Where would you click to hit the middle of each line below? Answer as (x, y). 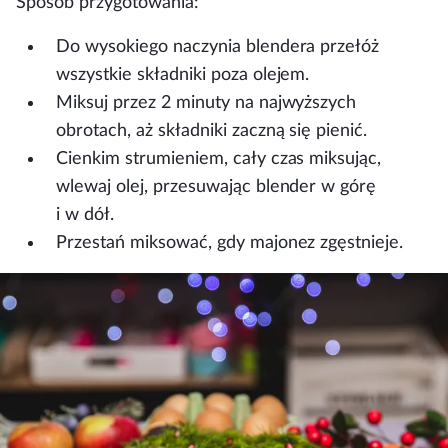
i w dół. (85, 214)
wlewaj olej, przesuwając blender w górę (216, 186)
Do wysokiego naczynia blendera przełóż (218, 46)
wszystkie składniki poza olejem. (183, 74)
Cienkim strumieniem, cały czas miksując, (219, 158)
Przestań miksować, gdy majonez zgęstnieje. (230, 242)
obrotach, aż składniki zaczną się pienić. (212, 130)
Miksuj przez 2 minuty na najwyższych (206, 102)
